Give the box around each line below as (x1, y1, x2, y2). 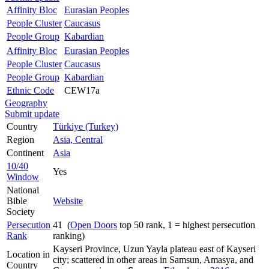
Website (53, 195, 83, 206)
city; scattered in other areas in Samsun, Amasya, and (53, 254, 253, 265)
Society (7, 206, 35, 217)
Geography (5, 97, 47, 108)
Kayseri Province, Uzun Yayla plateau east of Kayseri (53, 243, 256, 254)
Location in (7, 249, 50, 259)
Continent (7, 147, 44, 158)
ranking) (53, 230, 85, 241)
